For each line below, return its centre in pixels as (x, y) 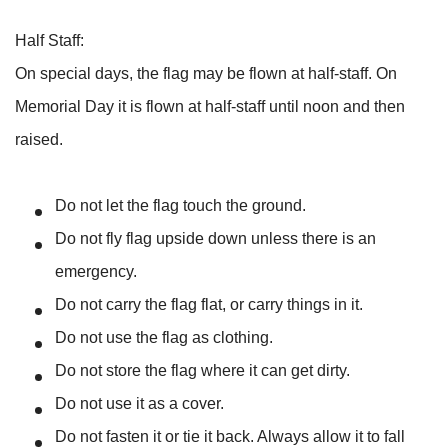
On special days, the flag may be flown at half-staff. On (206, 73)
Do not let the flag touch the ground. (180, 205)
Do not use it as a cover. (139, 403)
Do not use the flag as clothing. (164, 337)
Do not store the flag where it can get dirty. (202, 370)
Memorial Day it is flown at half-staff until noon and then (210, 106)
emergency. (96, 271)
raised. (39, 139)
